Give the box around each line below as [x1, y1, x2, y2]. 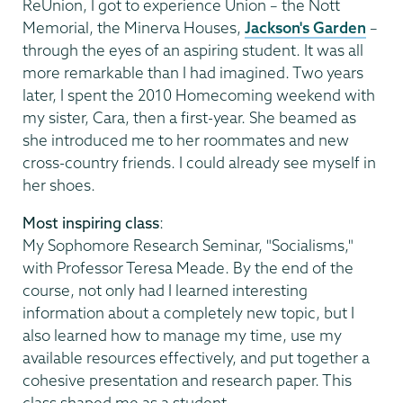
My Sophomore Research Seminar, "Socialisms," [22, 236, 354, 255]
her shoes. [22, 175, 95, 194]
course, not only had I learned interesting [22, 281, 308, 300]
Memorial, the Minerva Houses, [22, 17, 245, 37]
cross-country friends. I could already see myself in [22, 152, 376, 172]
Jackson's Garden [245, 17, 366, 37]
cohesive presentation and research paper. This [22, 371, 352, 390]
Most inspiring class [22, 213, 159, 233]
